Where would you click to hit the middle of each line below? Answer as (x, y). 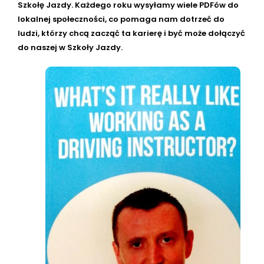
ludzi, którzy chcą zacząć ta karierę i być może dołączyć (131, 33)
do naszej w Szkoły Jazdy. (70, 47)
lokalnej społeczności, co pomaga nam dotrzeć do (121, 19)
